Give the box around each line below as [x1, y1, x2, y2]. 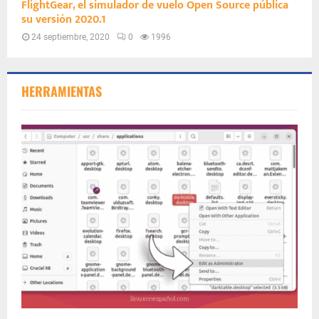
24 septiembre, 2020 [31, 31, 110, 42]
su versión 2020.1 [21, 9, 106, 29]
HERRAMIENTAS [21, 81, 102, 100]
